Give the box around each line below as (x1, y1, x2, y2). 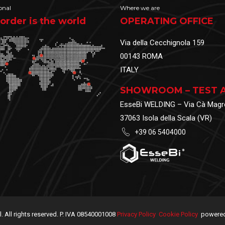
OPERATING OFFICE (120, 16, 213, 27)
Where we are (120, 4, 160, 12)
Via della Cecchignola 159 (120, 38, 204, 48)
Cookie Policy (158, 210, 198, 218)
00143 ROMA (120, 52, 163, 61)
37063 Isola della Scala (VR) (120, 114, 212, 123)
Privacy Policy (117, 210, 156, 218)
